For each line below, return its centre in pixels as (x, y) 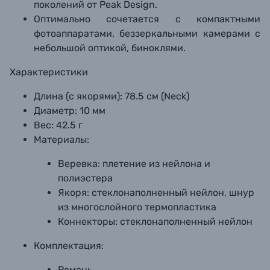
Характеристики (49, 72)
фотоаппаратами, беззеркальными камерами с (147, 33)
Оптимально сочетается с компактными (147, 19)
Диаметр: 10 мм (70, 111)
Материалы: (61, 140)
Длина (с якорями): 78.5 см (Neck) (111, 96)
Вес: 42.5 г (58, 125)
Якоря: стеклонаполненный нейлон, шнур (156, 193)
